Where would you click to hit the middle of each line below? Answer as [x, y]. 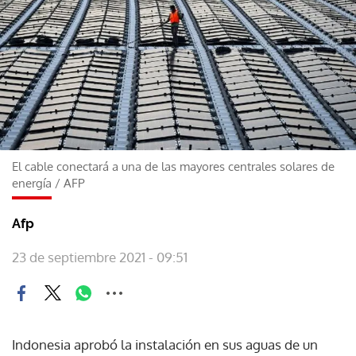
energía [32, 183]
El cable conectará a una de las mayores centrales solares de [173, 166]
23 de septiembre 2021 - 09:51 [100, 257]
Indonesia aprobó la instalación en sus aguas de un [165, 344]
